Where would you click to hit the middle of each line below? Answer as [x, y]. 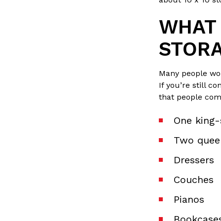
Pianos [189, 199]
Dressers [194, 160]
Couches [194, 179]
